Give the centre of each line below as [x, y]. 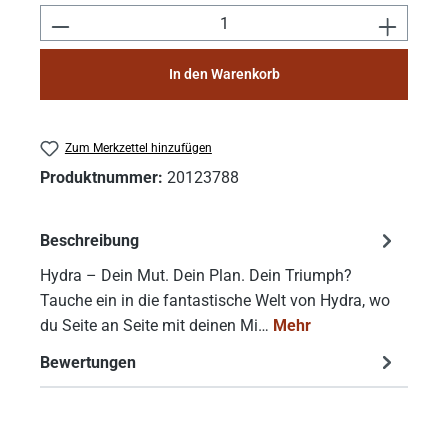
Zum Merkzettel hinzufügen [138, 148]
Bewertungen [88, 362]
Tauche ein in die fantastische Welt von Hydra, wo [215, 300]
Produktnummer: [103, 178]
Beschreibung [89, 241]
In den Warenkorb [224, 74]
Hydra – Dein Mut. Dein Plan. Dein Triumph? [196, 275]
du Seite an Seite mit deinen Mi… [156, 325]
